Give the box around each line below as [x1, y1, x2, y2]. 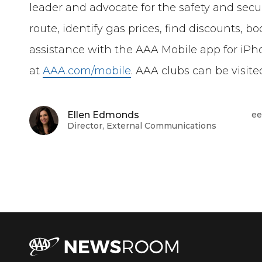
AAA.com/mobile [43, 64, 132, 77]
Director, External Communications [67, 120, 217, 132]
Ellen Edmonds [67, 109, 140, 121]
